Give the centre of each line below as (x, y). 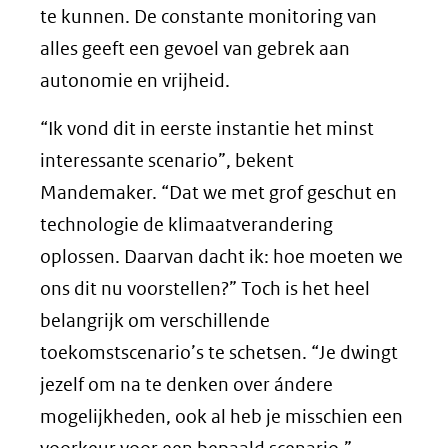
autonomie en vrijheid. (135, 80)
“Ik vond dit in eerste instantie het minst (207, 128)
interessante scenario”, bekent (167, 160)
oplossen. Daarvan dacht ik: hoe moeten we (221, 256)
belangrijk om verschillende (155, 320)
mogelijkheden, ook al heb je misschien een (221, 416)
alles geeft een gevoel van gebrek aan (195, 48)
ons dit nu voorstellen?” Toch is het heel (205, 288)
